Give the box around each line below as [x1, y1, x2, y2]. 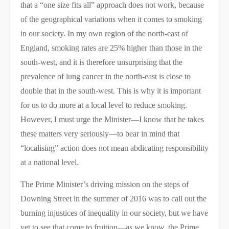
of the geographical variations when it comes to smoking [20, 15, 202, 24]
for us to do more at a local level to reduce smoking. [20, 101, 187, 109]
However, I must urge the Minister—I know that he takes [20, 115, 204, 124]
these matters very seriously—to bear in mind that [20, 129, 179, 138]
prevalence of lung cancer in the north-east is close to [20, 72, 191, 81]
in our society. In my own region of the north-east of [20, 29, 188, 38]
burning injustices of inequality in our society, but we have [20, 209, 208, 217]
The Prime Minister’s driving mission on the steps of [20, 180, 189, 189]
